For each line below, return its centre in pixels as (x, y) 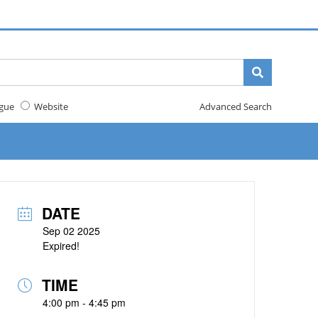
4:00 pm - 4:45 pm (84, 302)
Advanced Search (235, 106)
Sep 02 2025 (72, 231)
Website (49, 106)
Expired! (61, 246)
